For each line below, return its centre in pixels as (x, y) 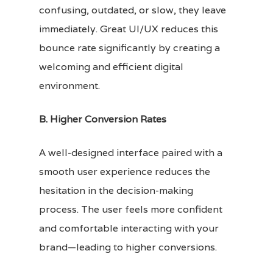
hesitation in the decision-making (116, 190)
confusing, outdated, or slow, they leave (133, 10)
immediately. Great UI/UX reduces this (129, 29)
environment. (69, 85)
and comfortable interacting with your (129, 228)
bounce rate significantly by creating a (129, 48)
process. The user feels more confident (131, 209)
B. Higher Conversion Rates (103, 119)
